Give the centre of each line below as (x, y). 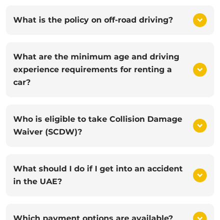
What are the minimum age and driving (96, 57)
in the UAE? (38, 181)
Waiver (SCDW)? (48, 132)
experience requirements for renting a (93, 69)
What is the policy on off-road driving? (93, 20)
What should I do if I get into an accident (98, 169)
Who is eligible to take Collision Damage (98, 119)
